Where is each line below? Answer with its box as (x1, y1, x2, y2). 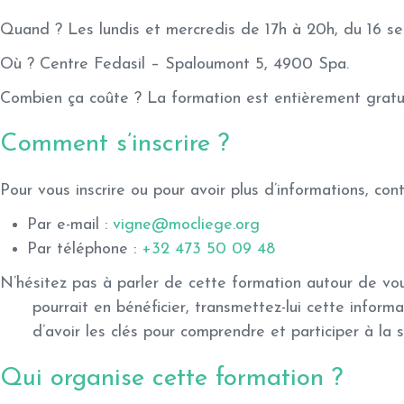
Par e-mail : (27, 216, 113, 234)
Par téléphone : (27, 241, 142, 259)
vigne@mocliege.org (113, 216, 260, 234)
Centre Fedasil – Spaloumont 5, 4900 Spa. (34, 55, 349, 73)
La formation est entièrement (142, 89, 366, 107)
